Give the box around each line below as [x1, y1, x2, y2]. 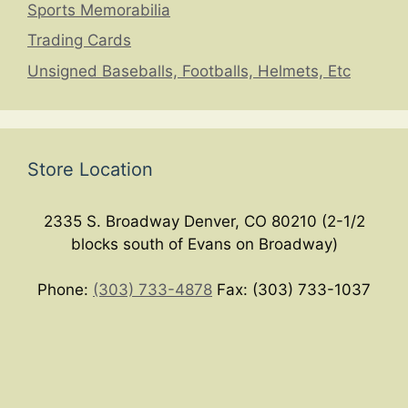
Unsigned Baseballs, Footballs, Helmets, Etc [27, 61, 351, 80]
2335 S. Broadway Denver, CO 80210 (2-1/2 [43, 211, 365, 230]
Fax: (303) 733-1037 [212, 280, 371, 300]
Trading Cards [27, 31, 131, 50]
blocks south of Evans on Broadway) [70, 234, 338, 253]
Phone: [37, 280, 93, 300]
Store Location [27, 158, 153, 180]
